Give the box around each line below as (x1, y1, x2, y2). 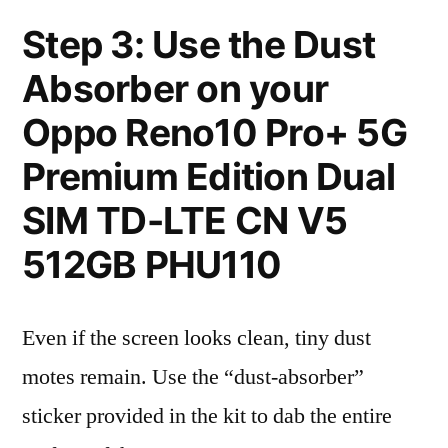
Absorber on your (22, 66, 329, 111)
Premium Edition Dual (22, 154, 396, 199)
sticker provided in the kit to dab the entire (22, 402, 392, 430)
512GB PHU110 (22, 242, 282, 287)
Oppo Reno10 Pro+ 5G (22, 110, 407, 155)
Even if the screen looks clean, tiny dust (22, 324, 371, 352)
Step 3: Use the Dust (22, 22, 376, 67)
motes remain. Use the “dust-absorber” (22, 363, 364, 391)
